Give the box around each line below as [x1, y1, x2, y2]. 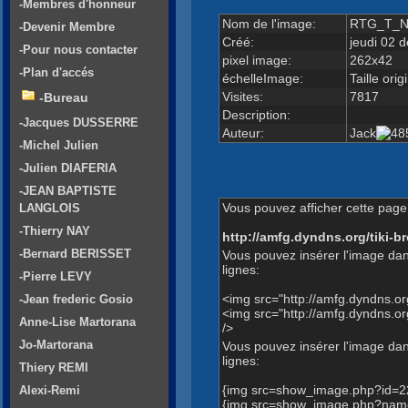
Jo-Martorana [19, 338, 93, 352]
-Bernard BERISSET [19, 247, 131, 261]
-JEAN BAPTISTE [19, 184, 117, 199]
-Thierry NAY [19, 224, 90, 239]
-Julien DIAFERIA [19, 161, 117, 176]
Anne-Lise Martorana [19, 315, 136, 330]
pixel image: [221, 52, 291, 67]
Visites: [221, 88, 263, 104]
